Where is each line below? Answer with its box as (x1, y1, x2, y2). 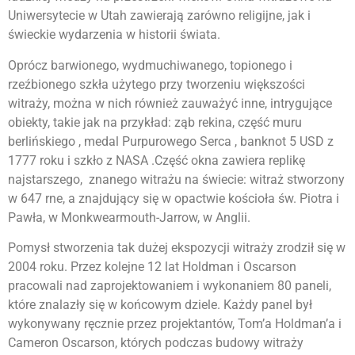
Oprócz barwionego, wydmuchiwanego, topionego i (8, 57, 292, 73)
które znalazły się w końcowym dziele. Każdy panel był (8, 296, 312, 312)
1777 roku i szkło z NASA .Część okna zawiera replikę (8, 152, 305, 168)
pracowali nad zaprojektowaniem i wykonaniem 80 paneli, (8, 277, 331, 293)
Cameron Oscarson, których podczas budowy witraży (8, 334, 303, 350)
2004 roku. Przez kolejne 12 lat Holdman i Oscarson (8, 258, 296, 274)
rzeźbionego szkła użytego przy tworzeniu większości (8, 76, 305, 92)
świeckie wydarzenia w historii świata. (8, 27, 220, 43)
